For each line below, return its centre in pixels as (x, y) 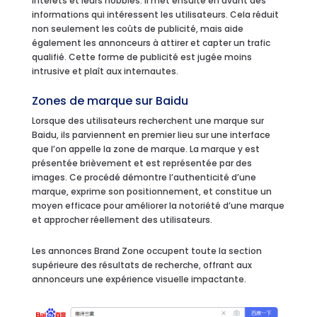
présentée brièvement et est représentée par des (142, 163)
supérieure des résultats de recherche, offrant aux (142, 265)
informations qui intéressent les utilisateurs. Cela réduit (155, 14)
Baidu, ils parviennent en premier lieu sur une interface (151, 134)
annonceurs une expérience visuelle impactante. (140, 279)
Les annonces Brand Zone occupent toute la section (146, 250)
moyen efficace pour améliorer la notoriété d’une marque (158, 205)
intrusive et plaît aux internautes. (105, 71)
